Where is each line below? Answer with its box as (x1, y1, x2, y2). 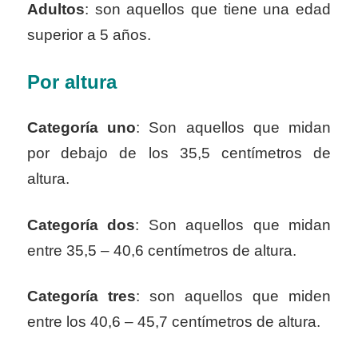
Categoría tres (27, 288, 136, 305)
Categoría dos (27, 216, 136, 233)
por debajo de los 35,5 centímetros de (27, 145, 331, 162)
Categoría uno (27, 119, 137, 137)
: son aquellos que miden (136, 288, 331, 305)
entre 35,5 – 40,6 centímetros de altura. (27, 241, 296, 259)
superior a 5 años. (27, 26, 151, 44)
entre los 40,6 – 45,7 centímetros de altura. (27, 313, 320, 331)
